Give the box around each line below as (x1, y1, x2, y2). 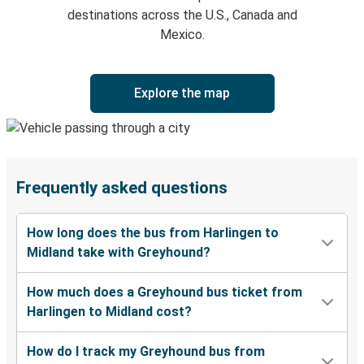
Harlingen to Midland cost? (27, 304, 192, 320)
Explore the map (134, 85, 230, 102)
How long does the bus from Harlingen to (27, 225, 279, 241)
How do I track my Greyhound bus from (27, 344, 265, 360)
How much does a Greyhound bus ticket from (27, 284, 302, 301)
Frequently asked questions (16, 178, 227, 198)
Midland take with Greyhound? (27, 245, 210, 261)
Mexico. (159, 27, 205, 43)
